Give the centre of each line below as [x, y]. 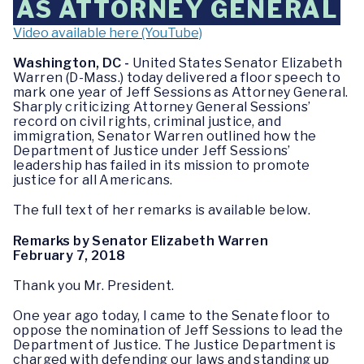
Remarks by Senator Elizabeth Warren [141, 240]
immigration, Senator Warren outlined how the [165, 136]
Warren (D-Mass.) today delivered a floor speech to [177, 78]
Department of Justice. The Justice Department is [175, 344]
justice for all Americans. [93, 180]
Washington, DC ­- [73, 63]
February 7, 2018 [69, 255]
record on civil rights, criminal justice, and [147, 122]
